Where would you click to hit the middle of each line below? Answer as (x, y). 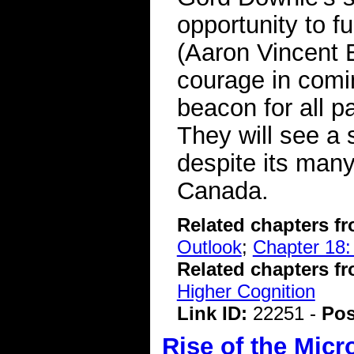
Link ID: (215, 314)
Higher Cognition (246, 292)
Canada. (222, 190)
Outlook (209, 247)
